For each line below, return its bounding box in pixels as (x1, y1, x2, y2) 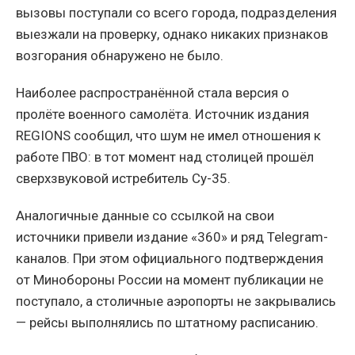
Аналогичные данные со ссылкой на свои (16, 207, 274, 223)
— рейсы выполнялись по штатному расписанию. (16, 314, 319, 330)
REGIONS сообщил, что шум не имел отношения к (16, 127, 321, 143)
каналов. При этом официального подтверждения (16, 250, 323, 266)
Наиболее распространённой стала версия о (16, 84, 289, 101)
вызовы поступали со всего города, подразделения (16, 4, 337, 21)
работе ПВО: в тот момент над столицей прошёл (16, 148, 314, 165)
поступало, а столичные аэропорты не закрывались (16, 292, 336, 309)
